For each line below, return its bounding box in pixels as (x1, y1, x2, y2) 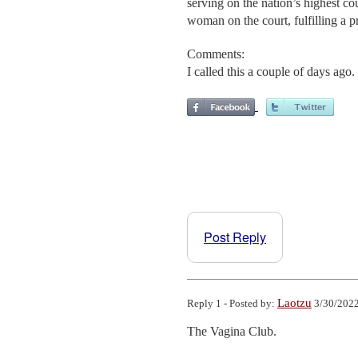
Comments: (187, 47, 245, 61)
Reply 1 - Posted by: (187, 296, 277, 309)
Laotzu (277, 296, 312, 309)
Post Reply (204, 227, 266, 246)
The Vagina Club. (187, 324, 276, 338)
